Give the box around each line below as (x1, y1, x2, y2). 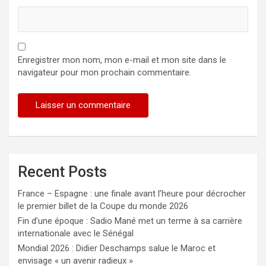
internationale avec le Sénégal (18, 228, 134, 239)
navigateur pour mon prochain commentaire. (18, 67, 191, 78)
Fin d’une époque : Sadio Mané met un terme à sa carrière (18, 216, 242, 227)
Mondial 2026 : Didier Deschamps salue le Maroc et (18, 243, 216, 254)
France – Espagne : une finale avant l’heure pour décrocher (18, 188, 246, 199)
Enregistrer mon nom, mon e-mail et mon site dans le (18, 55, 226, 66)
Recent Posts (18, 163, 107, 181)
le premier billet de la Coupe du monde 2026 (18, 201, 188, 212)
